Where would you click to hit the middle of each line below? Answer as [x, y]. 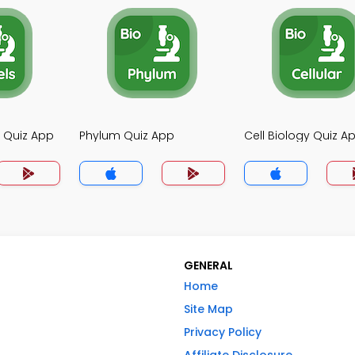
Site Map [208, 309]
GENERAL [208, 265]
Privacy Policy [223, 332]
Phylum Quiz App [127, 136]
